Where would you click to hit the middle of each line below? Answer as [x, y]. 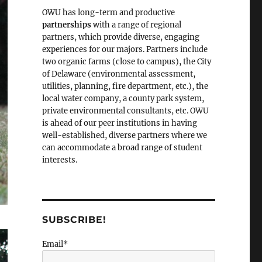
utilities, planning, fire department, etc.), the [125, 86]
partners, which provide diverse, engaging [120, 37]
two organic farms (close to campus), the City [126, 62]
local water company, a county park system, [123, 99]
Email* [55, 244]
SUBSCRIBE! [74, 220]
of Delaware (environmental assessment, [118, 74]
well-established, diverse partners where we [124, 135]
